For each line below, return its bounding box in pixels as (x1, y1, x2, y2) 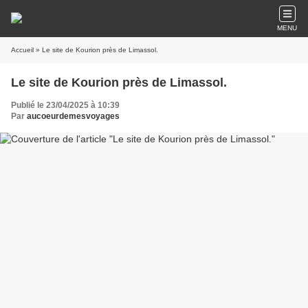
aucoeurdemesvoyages (27, 111, 120, 121)
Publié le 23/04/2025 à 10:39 (11, 100, 120, 110)
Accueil (11, 46, 34, 54)
